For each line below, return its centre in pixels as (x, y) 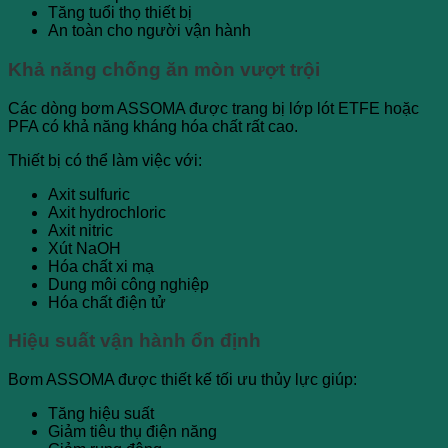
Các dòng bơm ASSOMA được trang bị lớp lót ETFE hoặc (213, 108)
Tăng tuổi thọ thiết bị (120, 13)
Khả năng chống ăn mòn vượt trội (164, 69)
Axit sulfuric (89, 194)
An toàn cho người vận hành (149, 31)
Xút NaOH (84, 248)
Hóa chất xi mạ (101, 266)
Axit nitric (80, 230)
